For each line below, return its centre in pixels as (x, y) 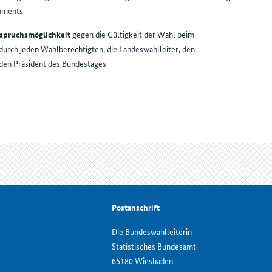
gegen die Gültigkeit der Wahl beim (132, 34)
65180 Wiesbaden (142, 261)
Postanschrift (136, 207)
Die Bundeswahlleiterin (152, 232)
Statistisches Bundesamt (154, 246)
